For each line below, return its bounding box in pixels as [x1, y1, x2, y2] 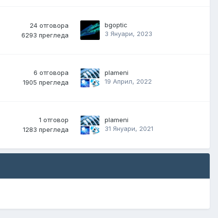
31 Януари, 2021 [105, 125, 153, 133]
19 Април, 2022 [105, 77, 152, 86]
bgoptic [105, 21, 127, 29]
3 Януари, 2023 [105, 30, 152, 38]
